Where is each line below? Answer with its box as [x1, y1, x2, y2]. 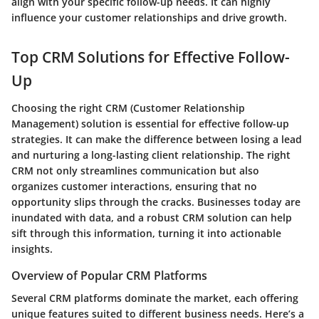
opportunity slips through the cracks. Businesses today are [11, 194, 300, 209]
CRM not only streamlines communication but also [11, 163, 259, 177]
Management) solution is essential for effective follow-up [11, 116, 289, 130]
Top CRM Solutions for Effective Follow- [11, 47, 290, 68]
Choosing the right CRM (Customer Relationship [11, 100, 245, 115]
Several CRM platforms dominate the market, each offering [11, 291, 298, 305]
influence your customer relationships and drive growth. [11, 11, 287, 25]
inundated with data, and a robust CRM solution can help [11, 210, 292, 224]
